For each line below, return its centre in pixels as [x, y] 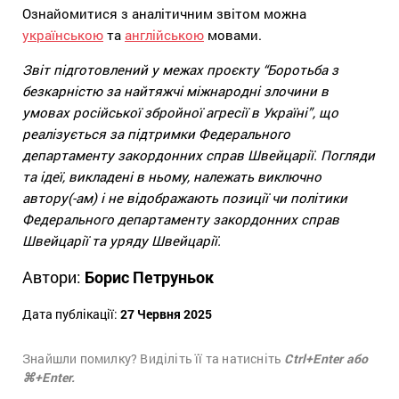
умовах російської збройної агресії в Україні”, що [180, 112]
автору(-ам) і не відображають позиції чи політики [185, 197]
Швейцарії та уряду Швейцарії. [122, 240]
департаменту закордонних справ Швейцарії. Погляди [199, 155]
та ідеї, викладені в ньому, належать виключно [172, 176]
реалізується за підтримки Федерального [156, 133]
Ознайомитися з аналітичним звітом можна [164, 13]
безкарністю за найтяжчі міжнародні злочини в [175, 90]
